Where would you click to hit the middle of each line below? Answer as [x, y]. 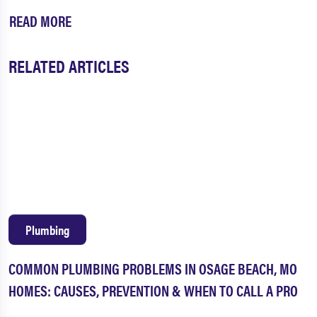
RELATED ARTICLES [69, 66]
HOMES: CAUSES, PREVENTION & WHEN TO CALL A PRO [153, 290]
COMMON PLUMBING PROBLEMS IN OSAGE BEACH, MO [153, 269]
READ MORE [40, 21]
